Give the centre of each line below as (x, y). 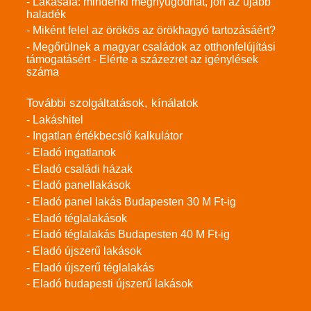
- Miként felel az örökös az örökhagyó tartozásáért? (151, 31)
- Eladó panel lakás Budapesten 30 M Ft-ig (131, 202)
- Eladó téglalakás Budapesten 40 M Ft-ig (128, 235)
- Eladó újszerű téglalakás (90, 267)
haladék (46, 14)
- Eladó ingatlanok (71, 153)
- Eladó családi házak (79, 169)
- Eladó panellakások (78, 185)
